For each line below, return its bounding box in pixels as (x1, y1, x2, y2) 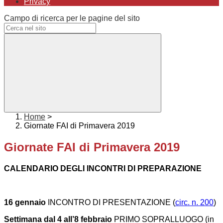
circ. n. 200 (175, 198, 214, 207)
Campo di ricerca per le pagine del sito (4, 14, 140, 23)
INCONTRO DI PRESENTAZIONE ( (48, 198, 175, 207)
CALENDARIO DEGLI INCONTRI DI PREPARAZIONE (4, 164, 202, 173)
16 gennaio (4, 198, 48, 207)
